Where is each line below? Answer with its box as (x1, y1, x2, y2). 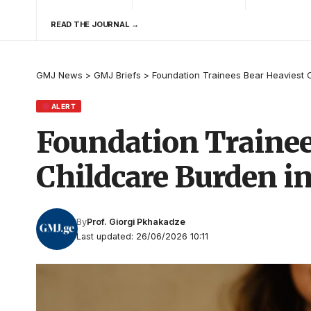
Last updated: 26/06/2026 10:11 (76, 230, 209, 242)
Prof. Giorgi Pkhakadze (87, 216, 186, 227)
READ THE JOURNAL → (51, 19, 140, 30)
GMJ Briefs (94, 69, 141, 81)
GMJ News (36, 69, 83, 81)
